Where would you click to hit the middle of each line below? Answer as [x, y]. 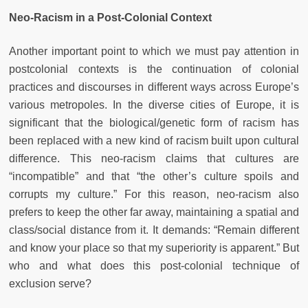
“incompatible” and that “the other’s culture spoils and [154, 176]
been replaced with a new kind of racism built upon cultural [154, 140]
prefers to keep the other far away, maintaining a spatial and [154, 212]
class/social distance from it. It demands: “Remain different [154, 230]
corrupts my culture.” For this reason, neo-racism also [154, 194]
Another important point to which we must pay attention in [154, 51]
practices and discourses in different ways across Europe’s [154, 87]
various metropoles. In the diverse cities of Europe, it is [154, 104]
